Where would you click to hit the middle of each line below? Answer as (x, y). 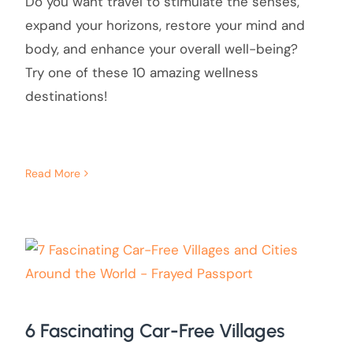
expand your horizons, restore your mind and (165, 26)
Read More (52, 174)
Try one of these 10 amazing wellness (141, 73)
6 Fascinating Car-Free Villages (154, 331)
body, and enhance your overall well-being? (161, 49)
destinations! (66, 97)
